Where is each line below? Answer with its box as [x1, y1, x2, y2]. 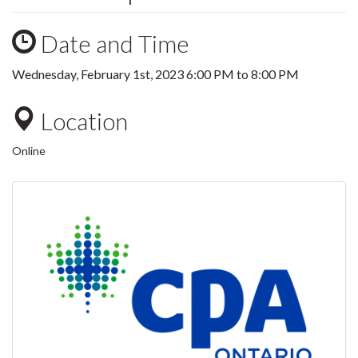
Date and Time [36, 29, 189, 58]
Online [12, 144, 46, 157]
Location [36, 106, 128, 135]
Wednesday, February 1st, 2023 [12, 66, 186, 82]
